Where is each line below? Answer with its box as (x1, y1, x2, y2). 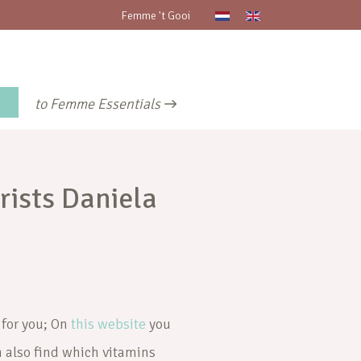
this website (71, 315, 146, 333)
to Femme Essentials (34, 95, 160, 113)
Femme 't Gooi (121, 9, 190, 23)
